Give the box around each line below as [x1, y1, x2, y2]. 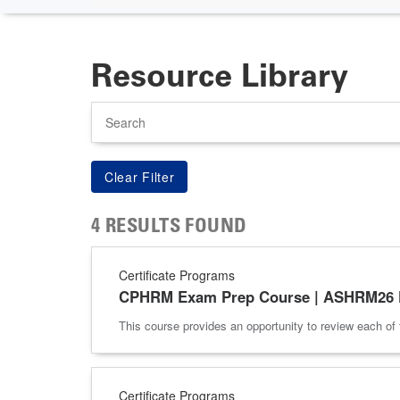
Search [91, 101, 125, 117]
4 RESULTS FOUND [91, 217, 247, 237]
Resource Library [91, 55, 348, 95]
